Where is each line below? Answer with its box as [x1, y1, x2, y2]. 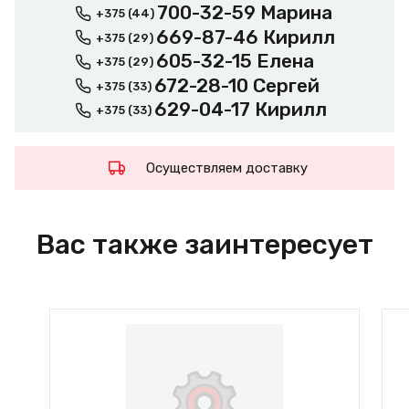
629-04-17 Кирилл [153, 98, 327, 121]
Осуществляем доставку [145, 160, 308, 177]
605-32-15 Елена [155, 49, 314, 73]
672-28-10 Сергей [153, 73, 320, 97]
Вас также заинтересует [36, 228, 373, 262]
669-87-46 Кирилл [155, 25, 335, 48]
